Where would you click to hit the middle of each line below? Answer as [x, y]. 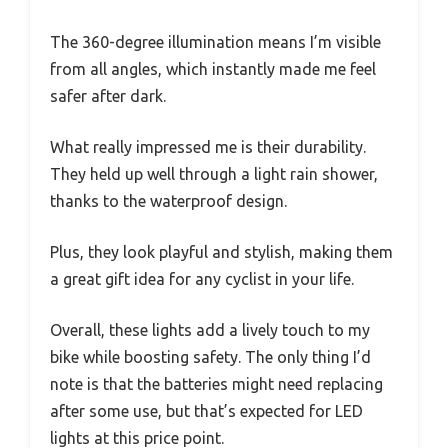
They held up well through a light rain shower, [214, 173]
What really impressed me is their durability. [208, 146]
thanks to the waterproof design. [168, 200]
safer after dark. [108, 95]
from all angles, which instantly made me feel [213, 68]
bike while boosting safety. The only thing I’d [210, 356]
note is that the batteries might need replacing [216, 383]
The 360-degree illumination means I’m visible [215, 41]
